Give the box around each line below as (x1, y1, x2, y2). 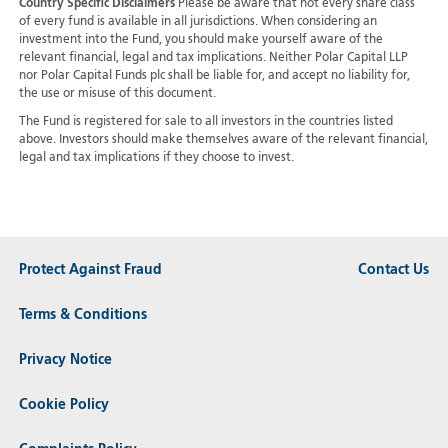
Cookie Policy (18, 397, 109, 412)
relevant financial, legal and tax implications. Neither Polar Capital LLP (18, 52, 408, 65)
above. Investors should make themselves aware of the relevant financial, (18, 134, 428, 147)
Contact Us (358, 262, 430, 277)
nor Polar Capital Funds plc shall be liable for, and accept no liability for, (18, 70, 410, 83)
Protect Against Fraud (18, 262, 162, 277)
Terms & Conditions (18, 307, 147, 322)
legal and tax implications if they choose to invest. (18, 152, 294, 165)
